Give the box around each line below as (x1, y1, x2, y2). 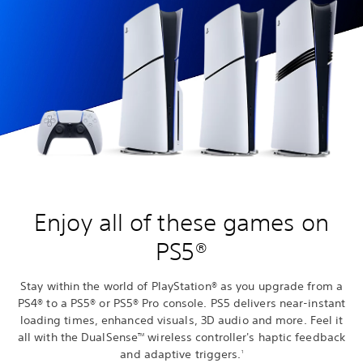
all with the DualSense (17, 329, 139, 344)
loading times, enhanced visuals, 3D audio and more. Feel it (19, 312, 344, 327)
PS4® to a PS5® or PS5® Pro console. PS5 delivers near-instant (17, 295, 346, 310)
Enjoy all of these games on (34, 207, 329, 237)
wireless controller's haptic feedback (144, 329, 346, 344)
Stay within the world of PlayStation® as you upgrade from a (20, 278, 343, 293)
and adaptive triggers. (120, 346, 241, 361)
